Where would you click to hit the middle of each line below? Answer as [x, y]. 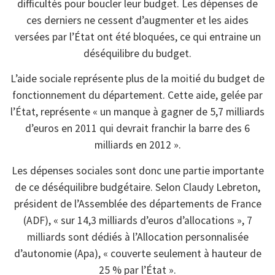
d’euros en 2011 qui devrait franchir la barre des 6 [137, 129]
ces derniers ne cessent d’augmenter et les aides [137, 20]
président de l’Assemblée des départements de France [137, 203]
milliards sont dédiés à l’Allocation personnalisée [137, 237]
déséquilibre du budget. [137, 53]
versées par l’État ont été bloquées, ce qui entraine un [137, 37]
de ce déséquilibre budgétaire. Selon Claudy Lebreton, [137, 187]
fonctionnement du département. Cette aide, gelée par [137, 95]
